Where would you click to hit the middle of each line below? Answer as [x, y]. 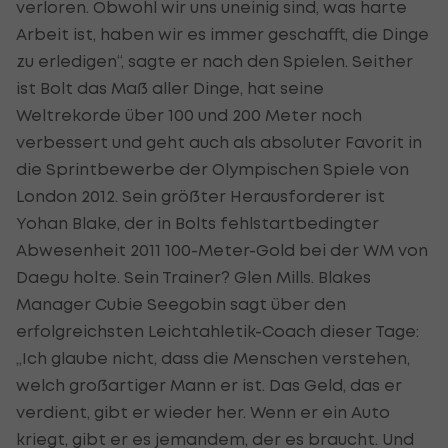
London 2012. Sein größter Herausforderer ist [200, 195]
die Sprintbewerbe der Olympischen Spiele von [212, 168]
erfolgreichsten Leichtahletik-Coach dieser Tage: [217, 330]
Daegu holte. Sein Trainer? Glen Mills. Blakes [193, 276]
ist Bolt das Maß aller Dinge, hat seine [170, 87]
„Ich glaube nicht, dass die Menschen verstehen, [213, 357]
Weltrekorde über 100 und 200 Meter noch [189, 114]
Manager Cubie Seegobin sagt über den [181, 303]
